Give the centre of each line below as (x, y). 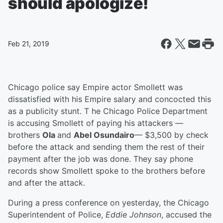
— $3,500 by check (171, 135)
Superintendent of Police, (57, 215)
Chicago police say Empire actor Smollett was (95, 87)
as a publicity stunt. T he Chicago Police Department (108, 111)
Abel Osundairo (104, 135)
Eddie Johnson (133, 215)
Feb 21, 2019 (29, 44)
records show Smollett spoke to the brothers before (107, 171)
